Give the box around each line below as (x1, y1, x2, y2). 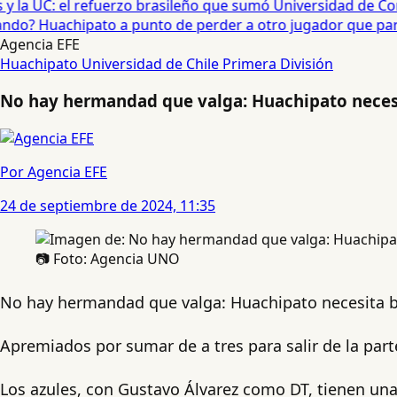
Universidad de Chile (82, 53, 222, 74)
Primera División (222, 53, 333, 74)
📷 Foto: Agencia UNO (35, 248, 180, 269)
